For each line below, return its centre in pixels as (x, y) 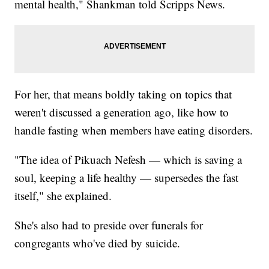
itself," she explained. (63, 195)
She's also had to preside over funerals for (109, 225)
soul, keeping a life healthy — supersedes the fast (127, 177)
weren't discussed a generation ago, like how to (122, 112)
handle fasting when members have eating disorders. (134, 130)
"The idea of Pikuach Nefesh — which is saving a (128, 159)
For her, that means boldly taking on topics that (123, 94)
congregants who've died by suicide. (98, 243)
